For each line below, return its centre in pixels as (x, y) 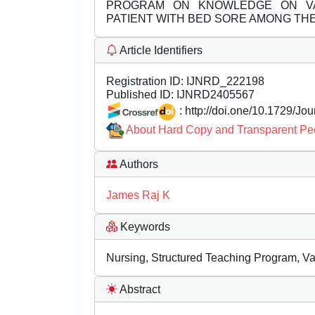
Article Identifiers (160, 50)
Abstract (139, 290)
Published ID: (140, 95)
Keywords (144, 227)
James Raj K (138, 195)
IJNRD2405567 (214, 95)
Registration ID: (145, 81)
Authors (138, 165)
